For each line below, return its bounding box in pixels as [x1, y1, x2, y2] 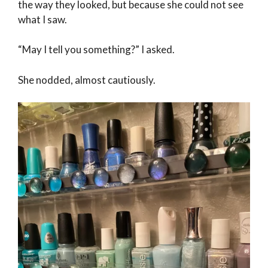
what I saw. [18, 13, 67, 26]
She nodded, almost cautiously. [18, 73, 156, 86]
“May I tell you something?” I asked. [18, 43, 175, 56]
